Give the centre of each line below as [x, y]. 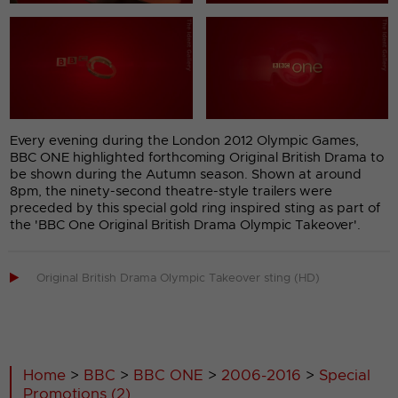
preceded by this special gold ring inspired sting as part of [195, 209]
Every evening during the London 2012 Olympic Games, [185, 141]
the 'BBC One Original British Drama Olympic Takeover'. [186, 226]
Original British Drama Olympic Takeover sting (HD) [179, 279]
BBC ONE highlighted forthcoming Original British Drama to [197, 158]
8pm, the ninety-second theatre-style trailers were [171, 192]
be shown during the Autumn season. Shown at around [186, 175]
